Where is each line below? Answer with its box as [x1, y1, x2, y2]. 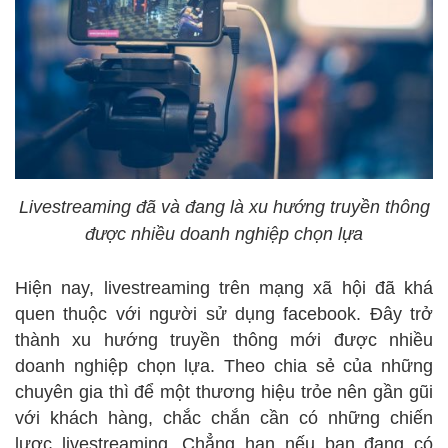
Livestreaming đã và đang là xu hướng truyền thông [18, 196, 430, 217]
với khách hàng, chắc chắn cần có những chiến [15, 407, 433, 428]
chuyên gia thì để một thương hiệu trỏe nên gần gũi [15, 381, 433, 402]
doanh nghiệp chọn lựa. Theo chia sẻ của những [15, 355, 433, 376]
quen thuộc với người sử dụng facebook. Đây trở [15, 303, 433, 324]
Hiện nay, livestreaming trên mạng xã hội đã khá [15, 277, 433, 298]
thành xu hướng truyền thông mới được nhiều [15, 329, 433, 350]
